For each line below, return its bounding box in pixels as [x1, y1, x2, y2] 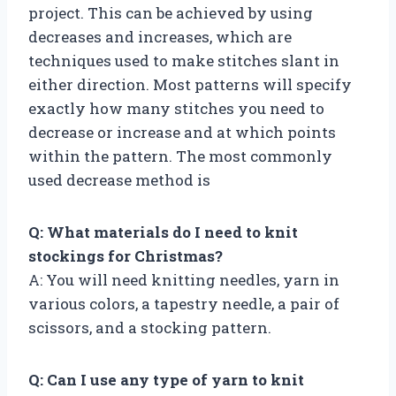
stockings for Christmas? [28, 245, 223, 266]
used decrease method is [28, 169, 210, 190]
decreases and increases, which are [28, 26, 292, 47]
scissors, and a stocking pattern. [28, 316, 271, 338]
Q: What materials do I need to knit [28, 221, 298, 242]
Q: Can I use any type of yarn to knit [28, 369, 304, 390]
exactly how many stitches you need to [28, 97, 324, 118]
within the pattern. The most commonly [28, 145, 332, 166]
